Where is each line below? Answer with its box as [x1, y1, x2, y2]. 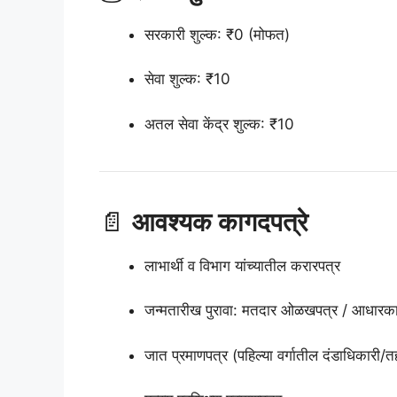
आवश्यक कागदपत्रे [132, 206, 308, 237]
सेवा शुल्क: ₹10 [144, 70, 230, 89]
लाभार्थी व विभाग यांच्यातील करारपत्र [144, 256, 340, 275]
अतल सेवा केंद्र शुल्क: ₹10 [144, 114, 294, 133]
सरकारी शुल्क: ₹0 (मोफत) [144, 25, 290, 43]
